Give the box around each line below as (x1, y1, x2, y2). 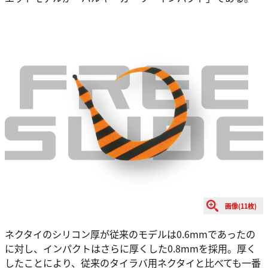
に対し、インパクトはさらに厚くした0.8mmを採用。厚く (5, 241, 256, 256)
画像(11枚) (225, 201, 257, 211)
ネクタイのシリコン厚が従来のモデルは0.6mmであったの (5, 227, 255, 242)
